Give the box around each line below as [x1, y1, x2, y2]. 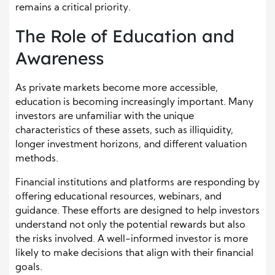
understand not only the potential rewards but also [15, 220, 246, 230]
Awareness [15, 47, 104, 69]
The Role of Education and [15, 25, 234, 47]
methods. [15, 153, 58, 164]
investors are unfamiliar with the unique [15, 111, 194, 122]
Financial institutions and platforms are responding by [15, 177, 260, 188]
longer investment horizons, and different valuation [15, 139, 247, 150]
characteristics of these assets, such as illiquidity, [15, 125, 233, 136]
